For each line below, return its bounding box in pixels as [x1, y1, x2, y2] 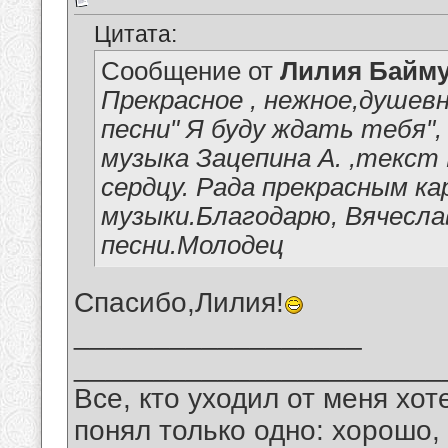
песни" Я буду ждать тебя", [101, 115, 442, 144]
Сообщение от [101, 57, 280, 86]
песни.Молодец [101, 231, 284, 260]
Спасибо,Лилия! [74, 287, 284, 319]
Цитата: [94, 21, 177, 48]
